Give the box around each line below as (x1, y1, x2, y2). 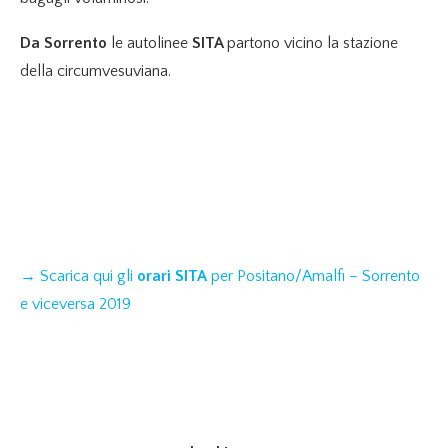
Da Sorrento (20, 34, 107, 53)
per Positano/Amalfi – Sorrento (207, 267, 420, 286)
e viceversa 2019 (20, 295, 131, 314)
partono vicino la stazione (227, 34, 398, 53)
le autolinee (107, 34, 188, 53)
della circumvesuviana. (20, 62, 171, 81)
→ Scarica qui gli (20, 267, 137, 286)
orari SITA (137, 267, 207, 286)
